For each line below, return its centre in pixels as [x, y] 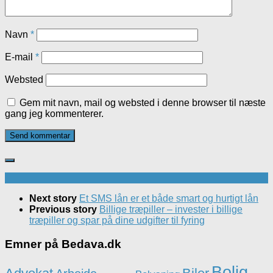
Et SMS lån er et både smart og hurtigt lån [169, 199]
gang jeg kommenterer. [54, 114]
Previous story [64, 210]
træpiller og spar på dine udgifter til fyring [117, 221]
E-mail [20, 57]
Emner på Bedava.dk [63, 244]
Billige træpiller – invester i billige [171, 210]
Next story [54, 199]
